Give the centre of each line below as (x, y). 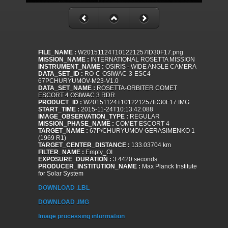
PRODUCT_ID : (60, 103)
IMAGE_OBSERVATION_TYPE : (83, 117)
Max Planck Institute (169, 167)
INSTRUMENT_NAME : (71, 67)
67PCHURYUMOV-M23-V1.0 (78, 81)
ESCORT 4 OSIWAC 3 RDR (77, 95)
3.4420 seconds (134, 160)
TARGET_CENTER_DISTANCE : (84, 145)
